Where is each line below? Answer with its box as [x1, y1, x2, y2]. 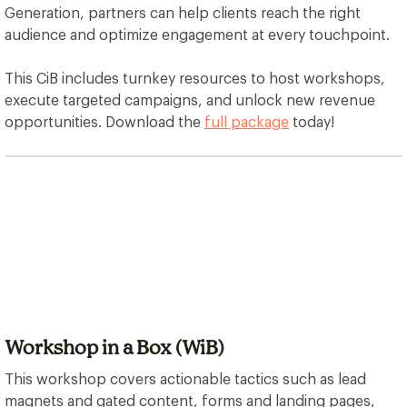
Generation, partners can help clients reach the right [5, 6, 361, 21]
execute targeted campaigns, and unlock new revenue [5, 94, 375, 108]
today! [289, 115, 334, 130]
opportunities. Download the [5, 115, 204, 130]
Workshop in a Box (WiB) [5, 335, 224, 359]
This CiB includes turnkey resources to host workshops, [5, 72, 385, 86]
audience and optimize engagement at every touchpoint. [5, 28, 390, 43]
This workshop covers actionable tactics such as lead [5, 372, 366, 387]
